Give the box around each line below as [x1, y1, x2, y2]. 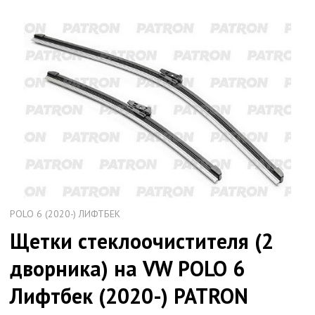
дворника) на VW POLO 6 [10, 254, 245, 282]
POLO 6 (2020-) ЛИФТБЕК [10, 207, 121, 220]
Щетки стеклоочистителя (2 [10, 226, 274, 255]
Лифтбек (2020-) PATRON [10, 281, 249, 309]
